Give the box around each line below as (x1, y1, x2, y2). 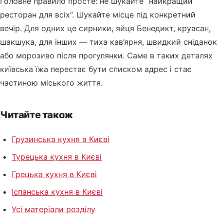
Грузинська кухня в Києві (12, 134, 109, 144)
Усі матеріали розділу (12, 204, 95, 214)
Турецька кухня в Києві (12, 151, 102, 162)
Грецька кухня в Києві (12, 169, 97, 179)
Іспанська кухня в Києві (12, 186, 103, 197)
